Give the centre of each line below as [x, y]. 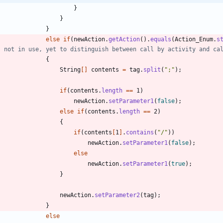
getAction [124, 39]
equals [161, 39]
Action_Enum [194, 39]
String [70, 69]
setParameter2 [117, 195]
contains [140, 132]
